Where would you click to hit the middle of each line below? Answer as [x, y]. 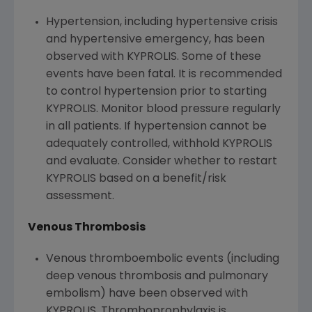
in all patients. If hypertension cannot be [156, 127]
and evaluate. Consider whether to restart [161, 162]
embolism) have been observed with [147, 294]
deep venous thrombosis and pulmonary [157, 277]
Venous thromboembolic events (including [162, 259]
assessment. [80, 197]
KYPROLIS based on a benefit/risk [136, 179]
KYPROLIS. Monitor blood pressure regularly [163, 110]
